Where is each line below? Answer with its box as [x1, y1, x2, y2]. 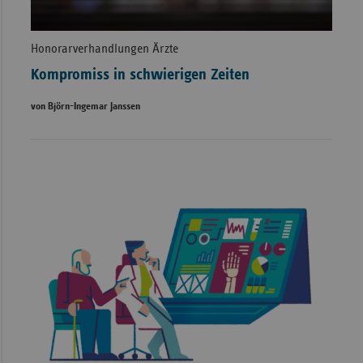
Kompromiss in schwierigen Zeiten [30, 66, 250, 83]
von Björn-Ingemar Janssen [30, 101, 140, 113]
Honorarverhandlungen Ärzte [30, 42, 178, 56]
